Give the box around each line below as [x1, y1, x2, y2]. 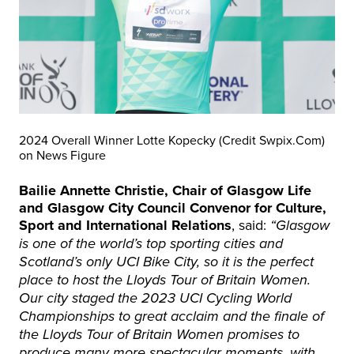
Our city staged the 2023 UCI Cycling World [19, 290, 292, 307]
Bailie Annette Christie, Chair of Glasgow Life [19, 180, 311, 201]
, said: [232, 215, 270, 235]
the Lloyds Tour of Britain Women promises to [19, 326, 299, 344]
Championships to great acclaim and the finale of [19, 308, 324, 326]
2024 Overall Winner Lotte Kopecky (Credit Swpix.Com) [19, 131, 325, 149]
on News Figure [19, 146, 106, 164]
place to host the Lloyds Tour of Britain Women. [19, 272, 311, 289]
